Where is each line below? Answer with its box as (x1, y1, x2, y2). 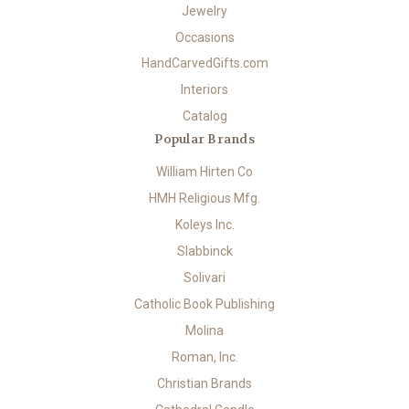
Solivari (184, 270, 225, 286)
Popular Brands (154, 131, 255, 148)
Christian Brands (157, 376, 252, 392)
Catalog (182, 109, 227, 124)
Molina (185, 323, 224, 339)
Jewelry (182, 3, 227, 18)
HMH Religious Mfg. (149, 191, 260, 206)
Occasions (174, 29, 235, 45)
